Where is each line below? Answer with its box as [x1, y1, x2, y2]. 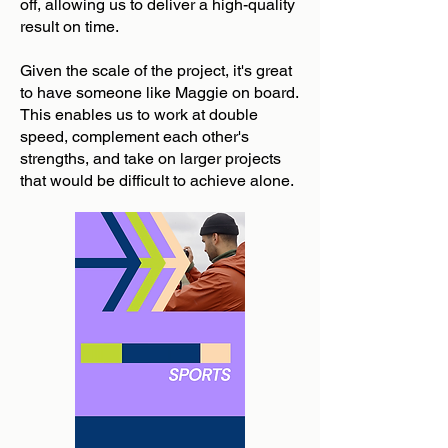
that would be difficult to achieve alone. [20, 171, 294, 190]
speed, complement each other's [20, 127, 249, 146]
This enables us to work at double [20, 105, 258, 124]
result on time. [20, 17, 119, 36]
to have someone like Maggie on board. [20, 83, 298, 102]
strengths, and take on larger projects [20, 149, 281, 168]
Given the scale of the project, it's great [20, 61, 292, 80]
